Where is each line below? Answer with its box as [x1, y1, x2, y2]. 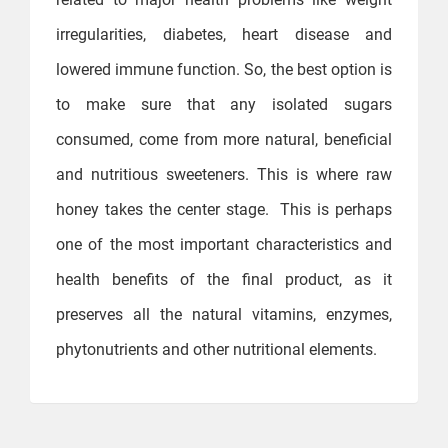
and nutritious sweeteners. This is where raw [56, 165, 392, 185]
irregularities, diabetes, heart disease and [56, 25, 392, 45]
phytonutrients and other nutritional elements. [56, 340, 377, 360]
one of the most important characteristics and [56, 235, 392, 255]
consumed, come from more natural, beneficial [56, 130, 392, 150]
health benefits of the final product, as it [56, 270, 392, 290]
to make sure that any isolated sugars [56, 95, 392, 115]
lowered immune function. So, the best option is [56, 60, 392, 80]
